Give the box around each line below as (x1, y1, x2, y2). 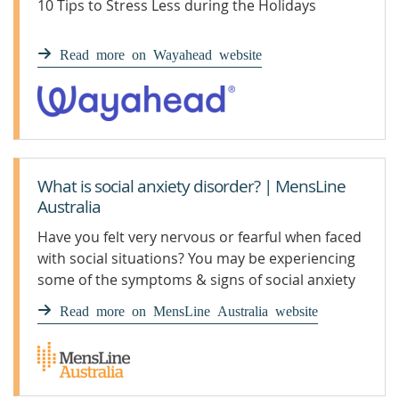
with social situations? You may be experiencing (37, 248, 355, 268)
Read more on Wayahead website (60, 46, 262, 61)
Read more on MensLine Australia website (60, 303, 318, 317)
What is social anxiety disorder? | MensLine (37, 175, 346, 198)
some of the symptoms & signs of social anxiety (37, 270, 355, 289)
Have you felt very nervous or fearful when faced (37, 227, 362, 247)
